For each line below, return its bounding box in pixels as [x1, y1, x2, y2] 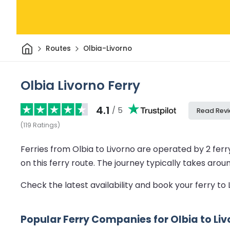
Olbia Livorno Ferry [21, 76, 140, 94]
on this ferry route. [21, 157, 97, 169]
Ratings [33, 120, 57, 129]
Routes [45, 44, 71, 54]
